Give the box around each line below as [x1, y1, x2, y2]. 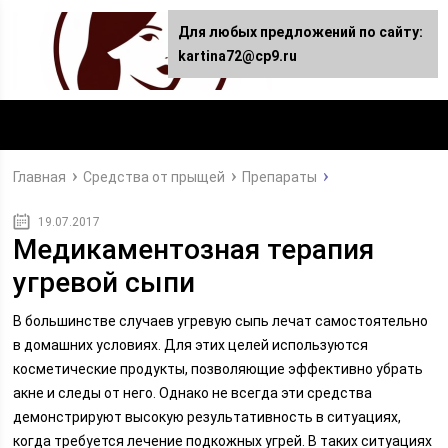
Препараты [242, 169, 318, 185]
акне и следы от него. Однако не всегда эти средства [13, 385, 373, 401]
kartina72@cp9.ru [178, 48, 297, 64]
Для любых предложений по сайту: [178, 24, 423, 40]
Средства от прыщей [83, 169, 226, 185]
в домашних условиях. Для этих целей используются [13, 337, 369, 353]
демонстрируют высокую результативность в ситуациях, [13, 409, 402, 425]
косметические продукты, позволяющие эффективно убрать [13, 361, 424, 377]
